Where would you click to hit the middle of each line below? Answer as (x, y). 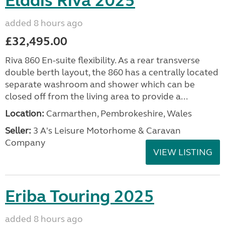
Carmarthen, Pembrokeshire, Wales (118, 114)
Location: (25, 114)
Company (25, 143)
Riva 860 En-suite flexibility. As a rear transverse (102, 60)
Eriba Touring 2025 (80, 196)
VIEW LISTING (183, 152)
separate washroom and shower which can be (100, 84)
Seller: (18, 131)
